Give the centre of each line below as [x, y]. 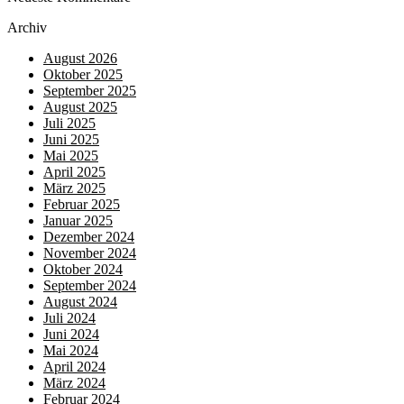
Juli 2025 [69, 123]
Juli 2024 [69, 318]
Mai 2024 [71, 350]
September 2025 [90, 91]
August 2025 [80, 107]
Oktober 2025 [83, 74]
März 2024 [74, 383]
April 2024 [74, 367]
